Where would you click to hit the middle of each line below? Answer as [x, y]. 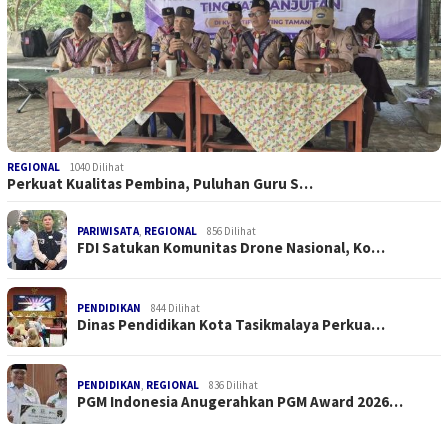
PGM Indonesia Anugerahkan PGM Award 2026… [240, 402]
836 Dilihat [233, 385]
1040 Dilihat [97, 167]
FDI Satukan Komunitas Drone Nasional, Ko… [231, 248]
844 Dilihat [175, 308]
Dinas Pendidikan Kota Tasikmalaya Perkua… [231, 325]
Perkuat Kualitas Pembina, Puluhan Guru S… [160, 184]
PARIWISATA [108, 231]
